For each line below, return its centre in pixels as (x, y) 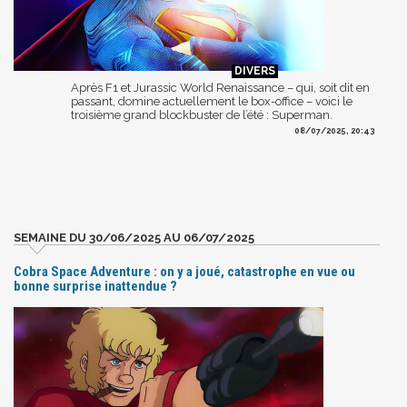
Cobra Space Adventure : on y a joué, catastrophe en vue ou (184, 271)
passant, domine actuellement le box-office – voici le (212, 101)
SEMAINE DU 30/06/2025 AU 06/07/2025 (134, 237)
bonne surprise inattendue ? (95, 286)
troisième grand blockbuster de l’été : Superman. (202, 114)
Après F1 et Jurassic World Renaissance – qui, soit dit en (220, 87)
